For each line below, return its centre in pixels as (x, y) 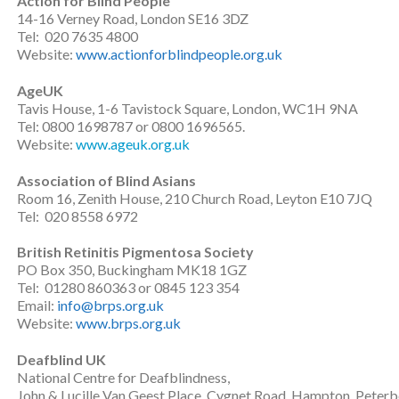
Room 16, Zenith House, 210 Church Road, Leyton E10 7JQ (195, 198)
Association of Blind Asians (106, 180)
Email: (37, 305)
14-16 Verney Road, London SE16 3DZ (133, 19)
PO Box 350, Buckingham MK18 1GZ (132, 269)
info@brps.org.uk (110, 305)
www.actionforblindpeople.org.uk (179, 54)
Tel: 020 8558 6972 (77, 216)
